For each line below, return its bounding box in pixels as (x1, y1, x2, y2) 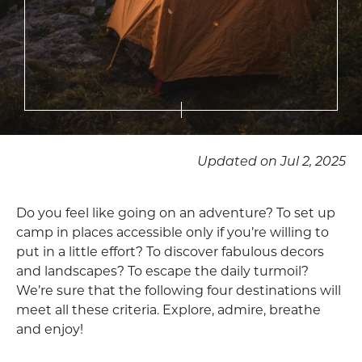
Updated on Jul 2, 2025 (197, 152, 346, 169)
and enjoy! (16, 320, 83, 337)
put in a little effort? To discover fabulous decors (16, 242, 324, 259)
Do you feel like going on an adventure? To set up (16, 204, 335, 221)
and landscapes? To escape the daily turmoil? (16, 262, 309, 279)
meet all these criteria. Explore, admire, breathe (16, 301, 321, 318)
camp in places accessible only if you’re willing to (16, 223, 329, 240)
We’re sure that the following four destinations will (16, 281, 341, 298)
